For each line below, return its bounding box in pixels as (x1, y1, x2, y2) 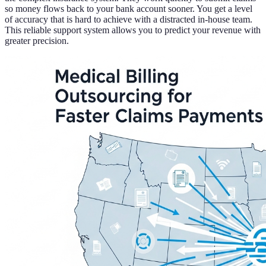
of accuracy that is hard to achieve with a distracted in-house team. (5, 14, 252, 24)
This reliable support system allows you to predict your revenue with (5, 24, 261, 35)
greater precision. (5, 35, 69, 46)
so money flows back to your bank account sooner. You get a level (5, 3, 252, 14)
